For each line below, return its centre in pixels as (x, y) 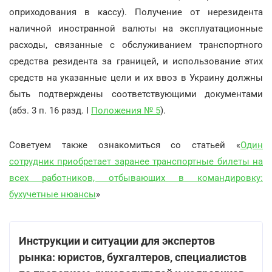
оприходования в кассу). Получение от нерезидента (136, 12)
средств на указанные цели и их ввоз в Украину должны (136, 77)
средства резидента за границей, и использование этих (136, 61)
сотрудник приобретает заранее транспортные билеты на (136, 161)
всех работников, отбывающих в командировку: (136, 178)
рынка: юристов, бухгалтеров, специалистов (133, 257)
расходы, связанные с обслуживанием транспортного (136, 45)
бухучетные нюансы (53, 194)
